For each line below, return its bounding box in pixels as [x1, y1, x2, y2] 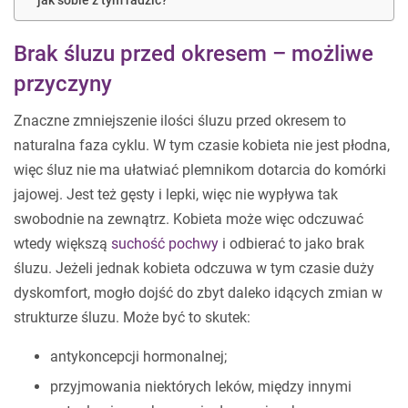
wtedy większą [14, 235, 111, 252]
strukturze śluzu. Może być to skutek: [14, 309, 250, 326]
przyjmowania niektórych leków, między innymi [50, 378, 352, 395]
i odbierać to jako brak [219, 235, 364, 252]
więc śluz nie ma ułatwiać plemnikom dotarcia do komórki [14, 161, 386, 178]
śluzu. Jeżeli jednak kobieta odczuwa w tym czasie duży [14, 260, 374, 277]
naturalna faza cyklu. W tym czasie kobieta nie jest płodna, [14, 137, 390, 154]
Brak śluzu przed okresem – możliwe [14, 41, 373, 66]
